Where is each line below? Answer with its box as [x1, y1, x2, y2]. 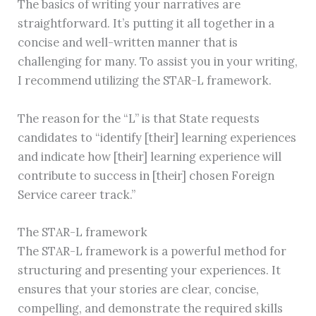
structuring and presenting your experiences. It [18, 262, 281, 277]
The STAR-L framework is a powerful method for [18, 243, 287, 258]
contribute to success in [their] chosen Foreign [18, 167, 275, 183]
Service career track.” [18, 186, 136, 202]
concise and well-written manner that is [18, 35, 238, 50]
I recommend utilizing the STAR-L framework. [18, 73, 275, 88]
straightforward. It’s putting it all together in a [18, 16, 275, 31]
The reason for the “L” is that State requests [18, 110, 260, 126]
